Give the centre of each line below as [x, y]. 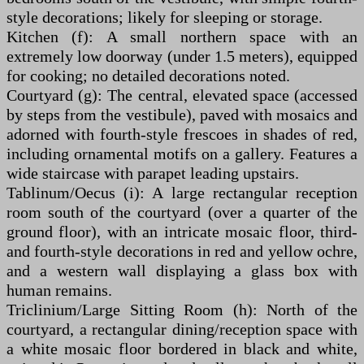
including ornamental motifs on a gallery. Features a [182, 154]
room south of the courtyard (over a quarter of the [182, 212]
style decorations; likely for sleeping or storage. [165, 17]
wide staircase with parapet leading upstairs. [153, 173]
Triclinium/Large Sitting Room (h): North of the [182, 310]
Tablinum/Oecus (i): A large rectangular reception [182, 193]
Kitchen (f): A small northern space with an [182, 37]
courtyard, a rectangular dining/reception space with [182, 329]
